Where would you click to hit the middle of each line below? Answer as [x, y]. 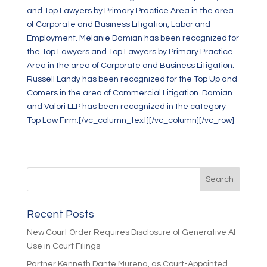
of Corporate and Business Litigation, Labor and [118, 24]
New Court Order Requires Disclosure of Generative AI [131, 232]
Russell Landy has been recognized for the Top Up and [132, 79]
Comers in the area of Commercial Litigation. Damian [129, 93]
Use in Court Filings [63, 246]
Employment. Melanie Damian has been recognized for [133, 38]
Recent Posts [60, 214]
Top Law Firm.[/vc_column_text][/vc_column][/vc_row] [130, 120]
